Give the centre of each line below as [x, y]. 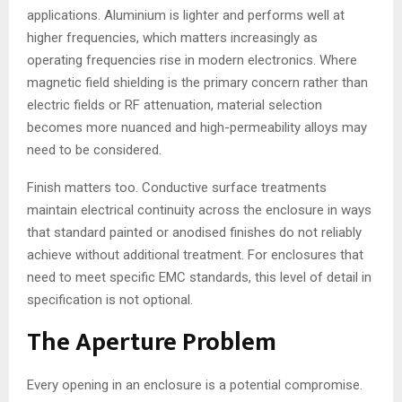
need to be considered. [94, 149]
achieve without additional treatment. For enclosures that [195, 254]
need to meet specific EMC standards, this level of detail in [199, 277]
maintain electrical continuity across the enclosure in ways [199, 210]
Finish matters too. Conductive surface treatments [177, 187]
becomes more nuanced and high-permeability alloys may [197, 127]
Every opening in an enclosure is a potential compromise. [195, 385]
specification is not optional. [110, 299]
